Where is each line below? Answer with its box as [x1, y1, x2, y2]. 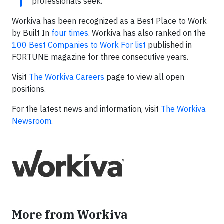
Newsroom [12, 116, 51, 126]
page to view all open [104, 72, 184, 82]
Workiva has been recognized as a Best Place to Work [12, 16, 207, 26]
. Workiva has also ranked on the [88, 28, 206, 38]
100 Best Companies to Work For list [12, 40, 146, 50]
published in [146, 40, 192, 50]
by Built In [12, 28, 51, 38]
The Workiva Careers [29, 72, 104, 82]
